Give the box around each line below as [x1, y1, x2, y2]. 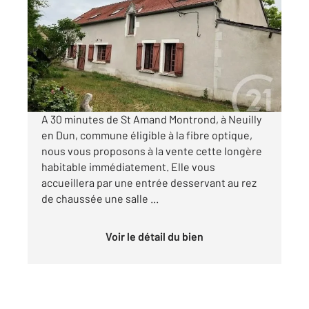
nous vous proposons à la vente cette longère [41, 144, 262, 158]
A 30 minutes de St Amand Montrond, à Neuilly [41, 112, 261, 126]
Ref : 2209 [41, 7, 91, 21]
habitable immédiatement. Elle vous [41, 160, 215, 174]
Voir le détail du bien [112, 230, 203, 243]
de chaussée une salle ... [41, 192, 159, 206]
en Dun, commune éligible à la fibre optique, [41, 128, 252, 142]
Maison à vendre [51, 30, 138, 47]
